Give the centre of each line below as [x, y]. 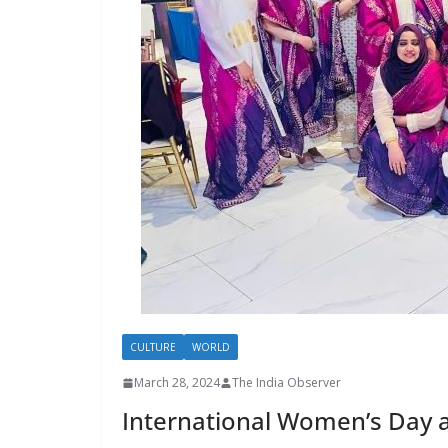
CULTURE [153, 347]
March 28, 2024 [177, 383]
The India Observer [286, 383]
